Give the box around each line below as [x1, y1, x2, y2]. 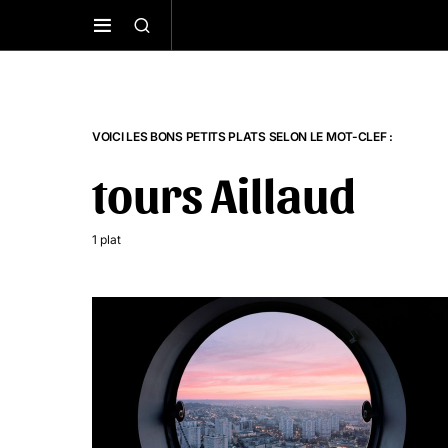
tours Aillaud [92, 164, 356, 222]
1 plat [92, 232, 121, 247]
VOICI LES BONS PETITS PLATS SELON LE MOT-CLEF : [92, 129, 393, 144]
